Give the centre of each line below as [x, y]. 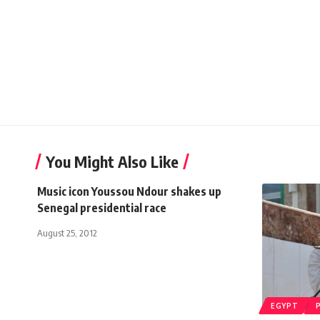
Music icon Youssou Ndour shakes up [129, 191]
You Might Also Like [112, 161]
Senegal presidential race [102, 207]
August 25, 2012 [67, 232]
